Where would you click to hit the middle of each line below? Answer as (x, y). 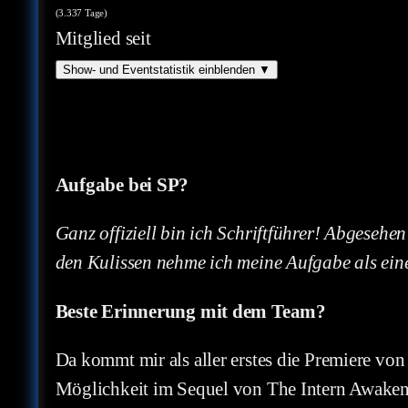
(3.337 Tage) (81, 13)
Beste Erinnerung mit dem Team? (190, 311)
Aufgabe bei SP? (122, 184)
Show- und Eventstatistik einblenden (158, 70)
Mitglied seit (103, 39)
